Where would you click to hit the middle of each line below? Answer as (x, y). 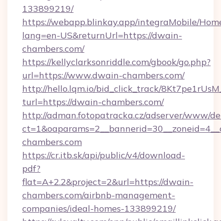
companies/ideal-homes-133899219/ (99, 208)
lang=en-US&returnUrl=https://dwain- (102, 35)
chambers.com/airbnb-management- (99, 195)
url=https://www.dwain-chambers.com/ (103, 75)
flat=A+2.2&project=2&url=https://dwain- (108, 182)
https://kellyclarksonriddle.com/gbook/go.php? (116, 62)
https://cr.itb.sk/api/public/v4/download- (104, 155)
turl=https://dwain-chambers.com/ (93, 102)
